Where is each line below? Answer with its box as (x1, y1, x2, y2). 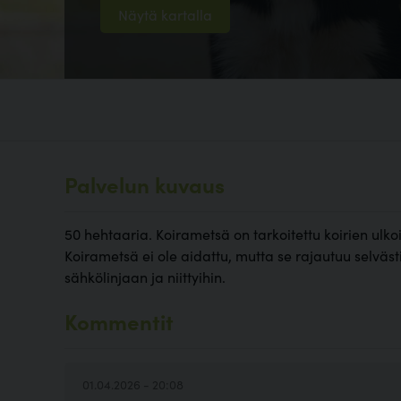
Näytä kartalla (118, 4, 212, 25)
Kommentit (64, 306, 174, 337)
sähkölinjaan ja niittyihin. (64, 267, 226, 287)
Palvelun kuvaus (64, 169, 225, 200)
